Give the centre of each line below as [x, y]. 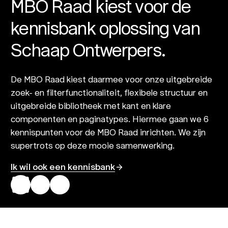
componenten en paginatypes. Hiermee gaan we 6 [110, 119]
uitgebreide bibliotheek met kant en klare [91, 105]
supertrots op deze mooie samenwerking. [93, 145]
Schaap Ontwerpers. [88, 50]
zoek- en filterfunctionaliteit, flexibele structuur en [109, 92]
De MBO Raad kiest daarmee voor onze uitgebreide [112, 79]
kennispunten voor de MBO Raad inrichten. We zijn [108, 132]
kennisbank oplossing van [105, 28]
